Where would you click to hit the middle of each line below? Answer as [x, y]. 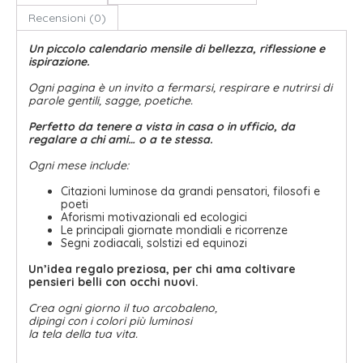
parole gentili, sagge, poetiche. [111, 101]
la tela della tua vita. [83, 334]
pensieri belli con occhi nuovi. [113, 282]
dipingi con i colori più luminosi [110, 321]
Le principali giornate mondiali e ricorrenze [174, 231]
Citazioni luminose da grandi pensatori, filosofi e [190, 192]
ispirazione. [59, 62]
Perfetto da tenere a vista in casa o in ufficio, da [162, 127]
